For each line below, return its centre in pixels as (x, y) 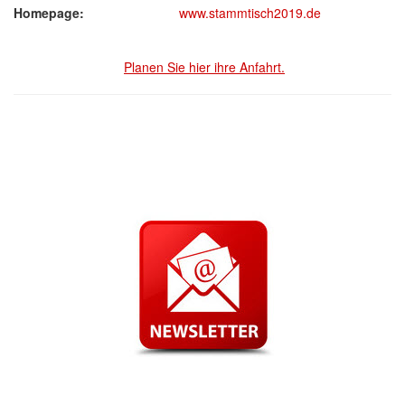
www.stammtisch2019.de (250, 13)
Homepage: (49, 13)
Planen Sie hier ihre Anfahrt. (204, 67)
